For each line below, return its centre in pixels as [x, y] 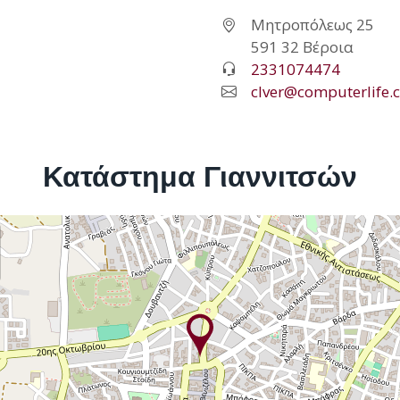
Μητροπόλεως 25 [312, 24]
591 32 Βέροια [302, 46]
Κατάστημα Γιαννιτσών [200, 176]
